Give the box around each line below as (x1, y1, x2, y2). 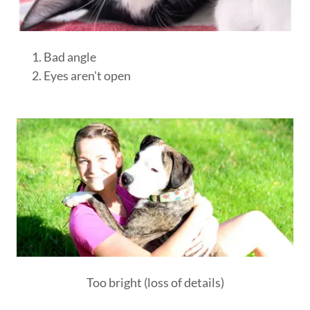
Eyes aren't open (44, 68, 131, 84)
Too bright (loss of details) (86, 275, 224, 291)
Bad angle (44, 49, 97, 65)
